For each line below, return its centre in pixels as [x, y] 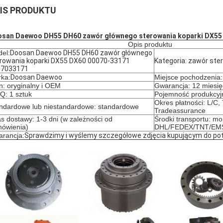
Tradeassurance [180, 111]
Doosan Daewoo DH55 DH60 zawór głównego [81, 53]
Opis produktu [150, 44]
